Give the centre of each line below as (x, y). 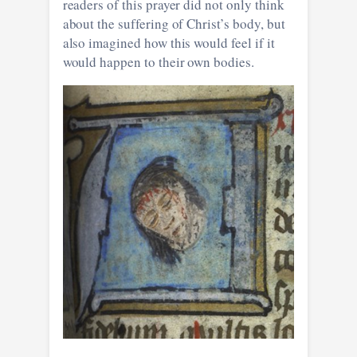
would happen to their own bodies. (158, 61)
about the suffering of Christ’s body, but (174, 23)
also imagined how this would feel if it (169, 42)
